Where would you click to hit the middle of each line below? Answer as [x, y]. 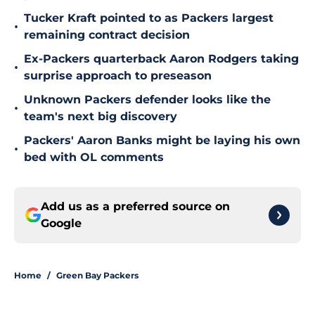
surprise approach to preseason [118, 76]
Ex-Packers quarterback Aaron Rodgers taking [161, 59]
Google [61, 224]
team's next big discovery [101, 117]
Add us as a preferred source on [135, 207]
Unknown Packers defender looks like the [147, 100]
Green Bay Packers [97, 276]
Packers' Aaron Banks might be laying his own [162, 141]
